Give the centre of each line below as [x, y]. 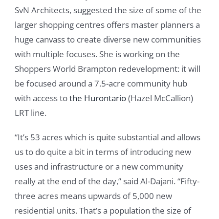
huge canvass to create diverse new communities [108, 40]
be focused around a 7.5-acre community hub [101, 84]
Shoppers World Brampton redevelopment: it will [108, 69]
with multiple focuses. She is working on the [97, 54]
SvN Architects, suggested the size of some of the [108, 10]
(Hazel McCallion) [160, 98]
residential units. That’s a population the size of [103, 211]
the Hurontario [98, 98]
